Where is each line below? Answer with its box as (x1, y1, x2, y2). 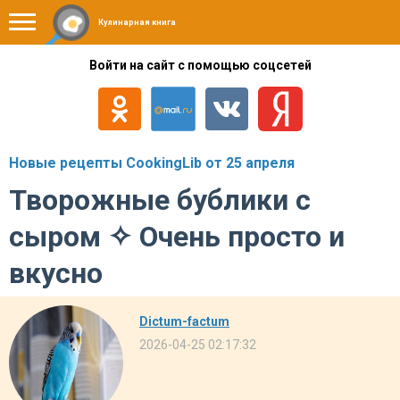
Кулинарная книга (98, 18, 176, 27)
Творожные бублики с (9, 183, 311, 217)
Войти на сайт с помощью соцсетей (88, 58, 312, 72)
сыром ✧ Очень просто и (9, 220, 345, 254)
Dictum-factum (139, 314, 229, 329)
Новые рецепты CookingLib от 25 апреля (9, 154, 295, 171)
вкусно (9, 256, 103, 290)
